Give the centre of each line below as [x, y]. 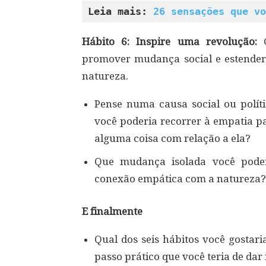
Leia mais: [121, 11]
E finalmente [112, 211]
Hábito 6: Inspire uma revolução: [173, 42]
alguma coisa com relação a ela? [172, 138]
